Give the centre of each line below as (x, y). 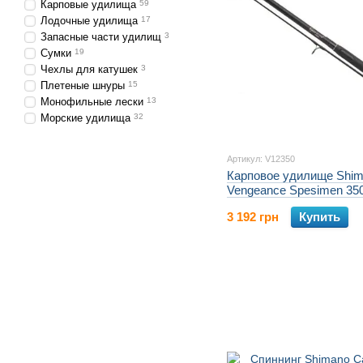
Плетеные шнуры (83, 85)
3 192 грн (253, 217)
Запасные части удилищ (101, 37)
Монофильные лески (92, 102)
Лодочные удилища (89, 21)
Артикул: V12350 (261, 159)
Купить (320, 217)
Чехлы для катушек (89, 69)
